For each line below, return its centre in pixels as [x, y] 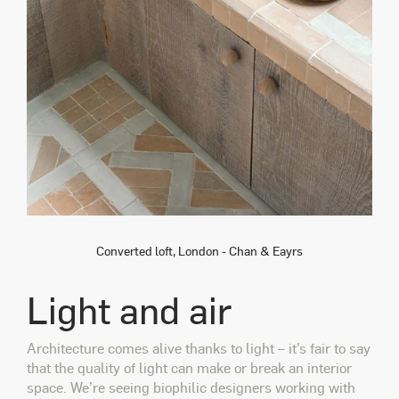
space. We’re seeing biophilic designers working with [191, 387]
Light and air [129, 309]
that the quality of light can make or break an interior [189, 368]
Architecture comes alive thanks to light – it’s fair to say [199, 348]
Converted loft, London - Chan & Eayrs [199, 251]
